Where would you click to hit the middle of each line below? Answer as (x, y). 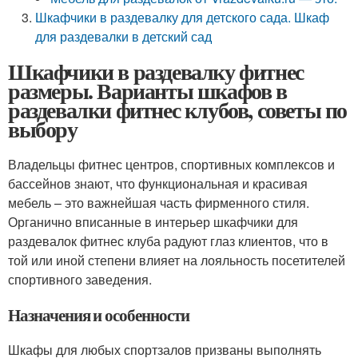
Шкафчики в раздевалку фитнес (156, 72)
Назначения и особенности (99, 315)
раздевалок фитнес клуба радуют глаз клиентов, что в (168, 241)
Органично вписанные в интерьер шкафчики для (153, 222)
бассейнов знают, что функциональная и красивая (158, 183)
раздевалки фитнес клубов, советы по (178, 110)
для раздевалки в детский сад (124, 36)
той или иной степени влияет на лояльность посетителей (177, 260)
